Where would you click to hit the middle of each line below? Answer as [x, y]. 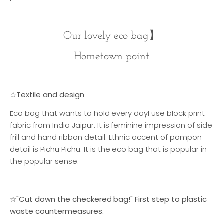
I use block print [176, 113]
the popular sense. [44, 161]
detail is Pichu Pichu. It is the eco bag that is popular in [108, 149]
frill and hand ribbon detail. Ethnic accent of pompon [106, 137]
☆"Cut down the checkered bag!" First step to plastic [108, 199]
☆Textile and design [47, 94]
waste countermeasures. [57, 211]
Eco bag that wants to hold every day [79, 113]
